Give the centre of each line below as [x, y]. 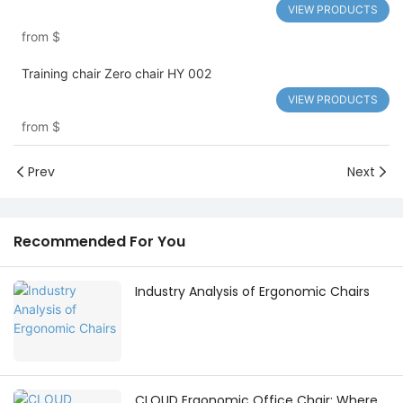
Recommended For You [99, 242]
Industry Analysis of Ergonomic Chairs [252, 292]
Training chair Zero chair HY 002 [116, 74]
